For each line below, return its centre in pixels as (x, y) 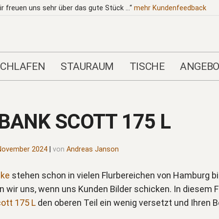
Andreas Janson (93, 149)
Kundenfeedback (178, 8)
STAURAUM (87, 66)
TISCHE (147, 66)
